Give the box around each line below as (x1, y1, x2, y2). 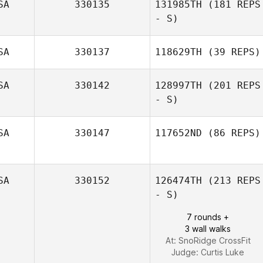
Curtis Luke (201, 247, 244, 257)
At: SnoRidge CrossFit (165, 235, 251, 245)
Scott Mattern (200, 14, 255, 24)
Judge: (171, 247, 201, 257)
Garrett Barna (201, 166, 254, 176)
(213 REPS (202, 175, 261, 186)
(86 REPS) (202, 127, 261, 139)
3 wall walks (185, 224, 231, 234)
